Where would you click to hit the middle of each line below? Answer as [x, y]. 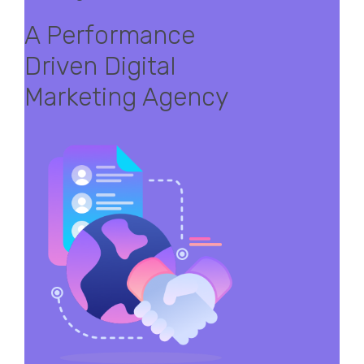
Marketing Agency [126, 97]
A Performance [110, 35]
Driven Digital [100, 66]
